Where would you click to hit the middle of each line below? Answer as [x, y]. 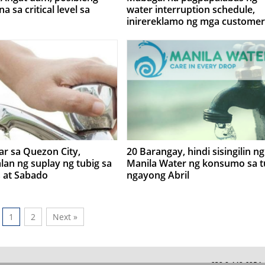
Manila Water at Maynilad [184, 33]
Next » [65, 217]
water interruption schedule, [190, 9]
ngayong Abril [158, 175]
